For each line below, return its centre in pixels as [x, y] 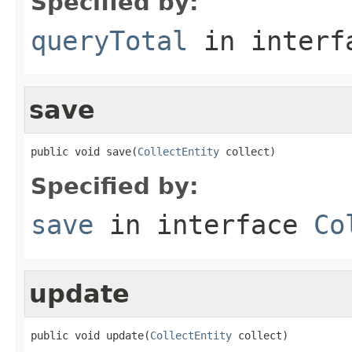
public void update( [90, 335]
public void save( [84, 151]
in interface [203, 224]
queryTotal [109, 40]
